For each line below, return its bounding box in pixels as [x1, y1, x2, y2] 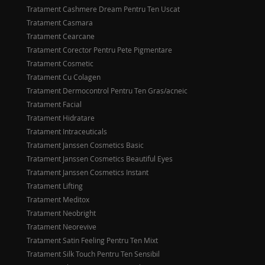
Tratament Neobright [27, 208, 96, 218]
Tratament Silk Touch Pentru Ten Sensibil [27, 249, 160, 258]
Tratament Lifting [27, 181, 83, 190]
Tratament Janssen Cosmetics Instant [27, 167, 148, 177]
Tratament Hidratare [27, 113, 95, 122]
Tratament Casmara [27, 18, 93, 27]
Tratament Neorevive [27, 222, 96, 231]
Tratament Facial [27, 99, 82, 109]
